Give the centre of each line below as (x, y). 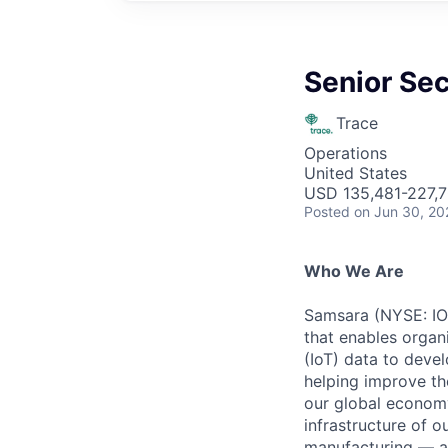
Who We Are (354, 271)
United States (355, 173)
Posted (327, 211)
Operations (345, 153)
